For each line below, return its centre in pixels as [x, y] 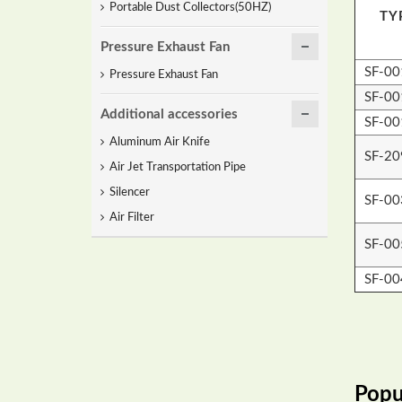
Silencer [130, 192]
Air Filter [132, 218]
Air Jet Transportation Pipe [178, 167]
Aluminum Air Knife [160, 142]
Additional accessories [169, 114]
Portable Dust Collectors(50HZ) [190, 8]
